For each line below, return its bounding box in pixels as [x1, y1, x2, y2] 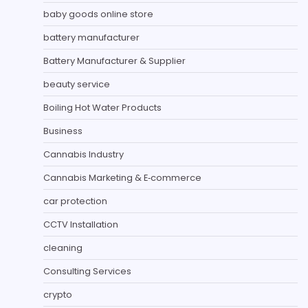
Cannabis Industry [43, 147, 124, 161]
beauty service [43, 77, 110, 91]
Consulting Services [43, 264, 131, 278]
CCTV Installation [43, 217, 118, 231]
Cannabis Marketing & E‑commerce [43, 170, 201, 184]
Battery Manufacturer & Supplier [43, 54, 186, 67]
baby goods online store [43, 7, 153, 21]
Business [43, 124, 82, 137]
